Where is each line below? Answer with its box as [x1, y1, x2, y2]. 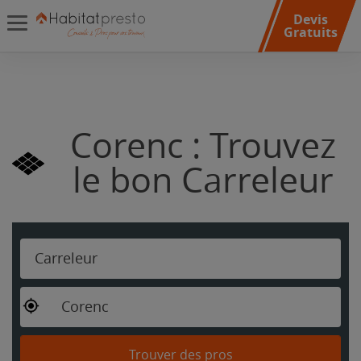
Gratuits [283, 23, 338, 41]
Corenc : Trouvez [69, 126, 336, 167]
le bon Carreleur [72, 160, 334, 201]
